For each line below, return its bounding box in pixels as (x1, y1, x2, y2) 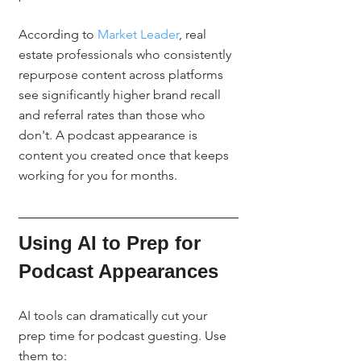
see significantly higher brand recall (19, 87, 224, 102)
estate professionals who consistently (19, 47, 234, 62)
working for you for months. (19, 168, 177, 183)
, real (179, 27, 210, 42)
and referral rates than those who (19, 107, 209, 122)
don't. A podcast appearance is (19, 127, 201, 143)
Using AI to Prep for (19, 232, 206, 254)
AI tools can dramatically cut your (19, 308, 210, 323)
